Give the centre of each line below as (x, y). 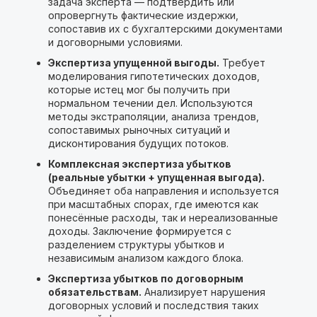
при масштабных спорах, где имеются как (153, 204)
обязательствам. (94, 292)
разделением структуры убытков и (136, 244)
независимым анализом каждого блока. (145, 258)
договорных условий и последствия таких (153, 305)
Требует (242, 63)
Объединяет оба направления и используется (163, 191)
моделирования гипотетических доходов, (154, 76)
